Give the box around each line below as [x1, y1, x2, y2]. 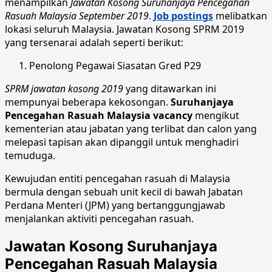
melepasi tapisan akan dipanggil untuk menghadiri [5, 135, 239, 149]
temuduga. [5, 148, 55, 162]
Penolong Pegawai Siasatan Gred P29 [29, 58, 201, 72]
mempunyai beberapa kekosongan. [5, 95, 171, 109]
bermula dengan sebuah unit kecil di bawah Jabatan [5, 185, 243, 199]
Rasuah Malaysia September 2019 [5, 8, 149, 22]
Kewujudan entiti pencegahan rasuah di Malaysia [5, 171, 230, 185]
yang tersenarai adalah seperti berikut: [5, 35, 183, 49]
